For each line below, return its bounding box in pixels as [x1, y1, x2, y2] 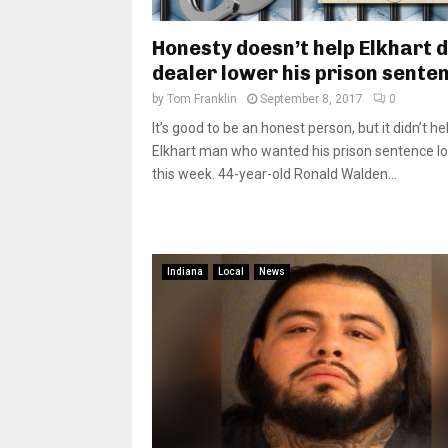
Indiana [167, 265, 203, 277]
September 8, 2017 [260, 91, 363, 106]
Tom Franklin [167, 91, 237, 106]
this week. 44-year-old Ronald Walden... [152, 165, 397, 182]
